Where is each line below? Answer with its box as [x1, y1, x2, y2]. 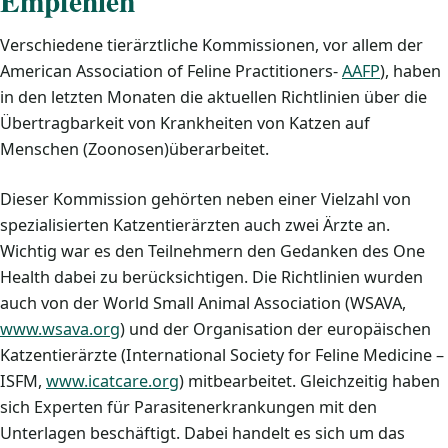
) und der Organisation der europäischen [120, 318, 431, 340]
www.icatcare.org [46, 370, 179, 392]
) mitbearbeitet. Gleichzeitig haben [179, 370, 440, 392]
